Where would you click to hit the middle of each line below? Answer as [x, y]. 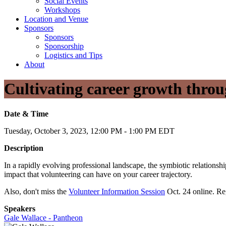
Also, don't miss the [36, 191]
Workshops [62, 10]
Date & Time [26, 114]
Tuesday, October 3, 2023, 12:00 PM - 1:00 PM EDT [90, 131]
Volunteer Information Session [117, 191]
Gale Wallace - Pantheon [43, 217]
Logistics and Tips [73, 55]
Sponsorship [64, 46]
